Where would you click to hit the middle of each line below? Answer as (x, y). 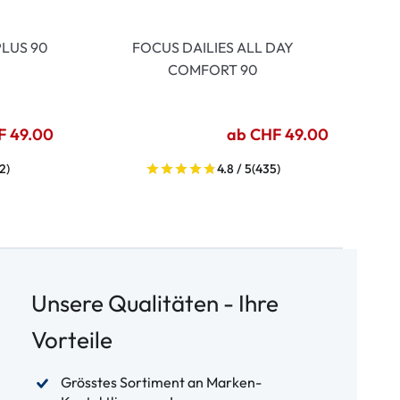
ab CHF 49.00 (278, 134)
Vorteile (71, 340)
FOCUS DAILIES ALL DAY (212, 47)
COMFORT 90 (212, 70)
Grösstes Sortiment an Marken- (161, 382)
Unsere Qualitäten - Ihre (154, 303)
